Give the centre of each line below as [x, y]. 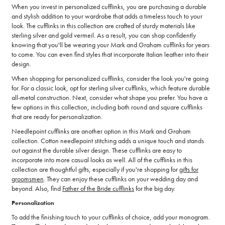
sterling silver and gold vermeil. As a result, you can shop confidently [104, 35]
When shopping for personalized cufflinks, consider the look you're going [110, 79]
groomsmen [28, 179]
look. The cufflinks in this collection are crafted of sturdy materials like [103, 26]
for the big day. [155, 189]
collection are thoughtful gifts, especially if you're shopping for [95, 170]
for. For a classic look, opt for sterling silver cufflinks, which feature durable [111, 88]
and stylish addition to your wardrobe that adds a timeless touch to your [107, 16]
